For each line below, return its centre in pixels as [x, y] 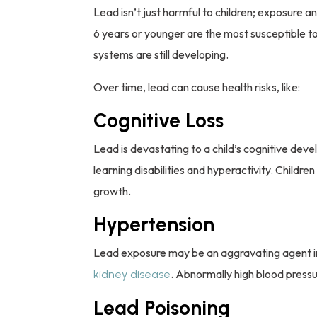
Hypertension [154, 224]
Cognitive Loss [158, 120]
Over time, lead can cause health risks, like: [197, 87]
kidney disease [132, 274]
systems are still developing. [161, 54]
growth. [112, 191]
